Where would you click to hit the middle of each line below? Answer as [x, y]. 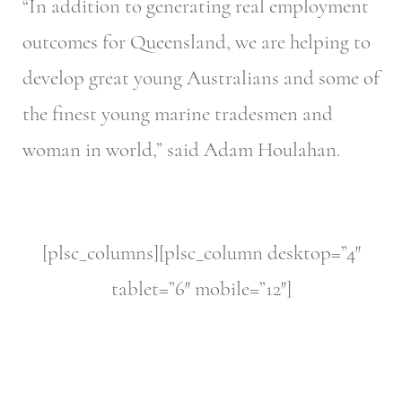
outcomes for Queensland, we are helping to [197, 43]
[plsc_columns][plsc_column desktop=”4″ [201, 253]
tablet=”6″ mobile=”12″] [201, 288]
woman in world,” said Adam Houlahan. [181, 150]
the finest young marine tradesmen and [178, 114]
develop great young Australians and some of [201, 79]
